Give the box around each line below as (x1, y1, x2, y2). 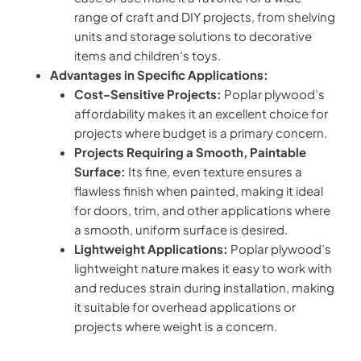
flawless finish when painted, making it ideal (74, 182, 323, 198)
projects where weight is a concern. (74, 317, 277, 334)
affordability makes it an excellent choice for (74, 105, 328, 121)
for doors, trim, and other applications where (74, 201, 330, 218)
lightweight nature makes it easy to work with (74, 259, 332, 276)
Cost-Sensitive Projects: (74, 85, 222, 102)
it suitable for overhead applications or (74, 298, 296, 314)
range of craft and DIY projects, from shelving (74, 8, 335, 24)
